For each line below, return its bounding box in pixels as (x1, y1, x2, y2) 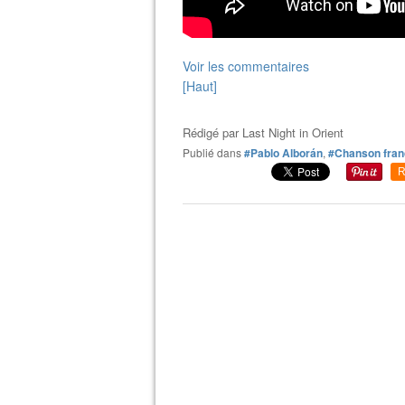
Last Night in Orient (242, 123, 344, 141)
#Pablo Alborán (244, 144, 323, 161)
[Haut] (183, 76, 217, 95)
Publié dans (190, 144, 241, 160)
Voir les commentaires (183, 56, 309, 75)
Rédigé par (183, 123, 242, 141)
